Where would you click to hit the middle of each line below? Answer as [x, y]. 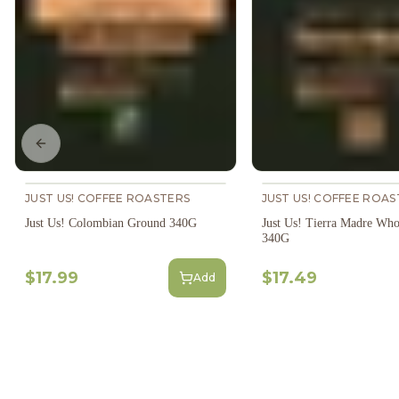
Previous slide [85, 151]
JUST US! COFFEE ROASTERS [108, 198]
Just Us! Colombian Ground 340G [111, 223]
